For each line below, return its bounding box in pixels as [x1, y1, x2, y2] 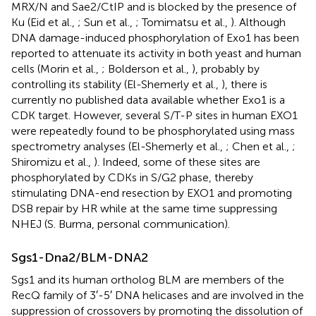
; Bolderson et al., [102, 61, 192, 75]
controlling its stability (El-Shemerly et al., [11, 77, 221, 91]
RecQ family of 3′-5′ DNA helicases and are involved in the [11, 288, 304, 302]
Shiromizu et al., [11, 154, 94, 169]
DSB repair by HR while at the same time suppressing [11, 201, 277, 215]
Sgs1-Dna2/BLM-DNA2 [11, 249, 148, 265]
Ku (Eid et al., [11, 15, 78, 29]
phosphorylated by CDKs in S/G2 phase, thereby [11, 170, 253, 184]
